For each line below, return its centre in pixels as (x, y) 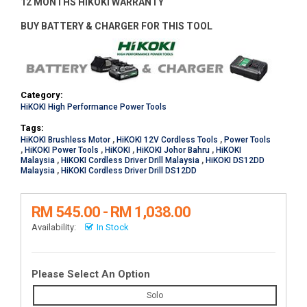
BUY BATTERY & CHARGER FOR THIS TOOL (116, 26)
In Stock (113, 228)
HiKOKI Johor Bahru (173, 150)
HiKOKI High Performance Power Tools (94, 107)
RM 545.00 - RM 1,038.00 (111, 212)
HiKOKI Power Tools (62, 150)
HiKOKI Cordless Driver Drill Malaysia (130, 161)
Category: (42, 95)
